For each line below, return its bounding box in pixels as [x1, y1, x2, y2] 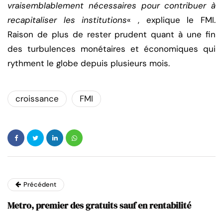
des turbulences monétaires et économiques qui [7, 43, 216, 55]
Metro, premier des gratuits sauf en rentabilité [7, 199, 191, 212]
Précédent [23, 180, 56, 189]
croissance [15, 93, 59, 105]
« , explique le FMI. [127, 14, 216, 26]
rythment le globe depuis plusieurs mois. [7, 58, 170, 69]
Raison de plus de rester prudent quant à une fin [7, 29, 216, 40]
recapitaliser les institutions [7, 14, 127, 26]
